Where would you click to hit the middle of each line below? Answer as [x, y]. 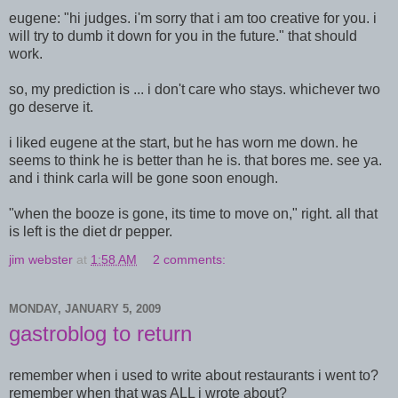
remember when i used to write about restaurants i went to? [194, 376]
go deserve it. [51, 107]
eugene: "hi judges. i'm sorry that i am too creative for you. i [193, 18]
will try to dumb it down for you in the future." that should [183, 36]
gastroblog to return [100, 333]
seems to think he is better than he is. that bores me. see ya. [195, 160]
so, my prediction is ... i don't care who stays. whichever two [195, 89]
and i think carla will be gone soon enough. [143, 178]
